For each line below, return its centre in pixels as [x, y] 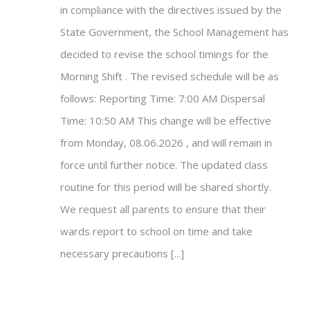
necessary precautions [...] [122, 253]
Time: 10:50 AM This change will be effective [166, 120]
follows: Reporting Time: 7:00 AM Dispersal [163, 98]
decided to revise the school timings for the [164, 54]
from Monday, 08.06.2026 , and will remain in [166, 143]
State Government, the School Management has [174, 32]
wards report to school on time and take [156, 231]
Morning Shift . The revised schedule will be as [170, 76]
